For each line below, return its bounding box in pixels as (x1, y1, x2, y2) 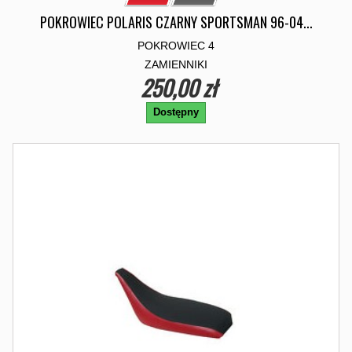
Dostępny (153, 106, 199, 118)
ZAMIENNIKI (145, 58, 207, 71)
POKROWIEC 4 (137, 39, 214, 52)
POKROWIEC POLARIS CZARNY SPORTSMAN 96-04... (39, 12, 313, 32)
